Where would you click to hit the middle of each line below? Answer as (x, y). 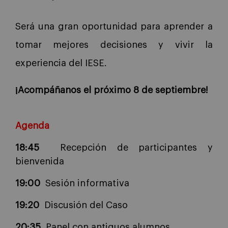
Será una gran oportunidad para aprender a (114, 26)
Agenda (34, 125)
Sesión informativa (89, 183)
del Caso (109, 205)
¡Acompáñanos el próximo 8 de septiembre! (112, 90)
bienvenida (40, 161)
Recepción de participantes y (137, 147)
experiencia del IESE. (62, 63)
